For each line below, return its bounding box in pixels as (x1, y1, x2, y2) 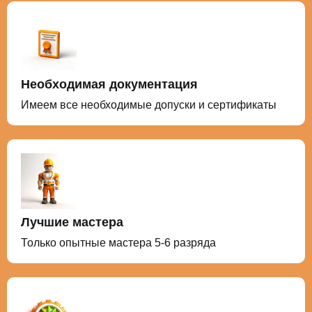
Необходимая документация (21, 77, 198, 91)
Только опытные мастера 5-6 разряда (21, 237, 216, 249)
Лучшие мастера (21, 215, 123, 229)
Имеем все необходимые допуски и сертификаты (21, 99, 276, 111)
